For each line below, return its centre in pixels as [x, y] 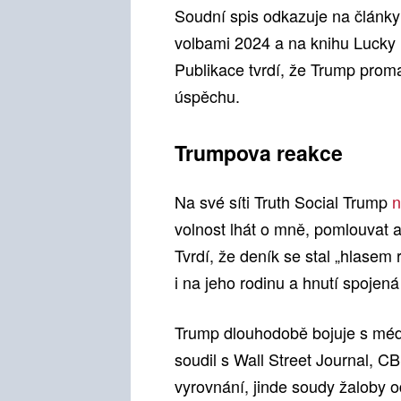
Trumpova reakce [259, 153]
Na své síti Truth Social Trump [283, 202]
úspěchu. [207, 96]
